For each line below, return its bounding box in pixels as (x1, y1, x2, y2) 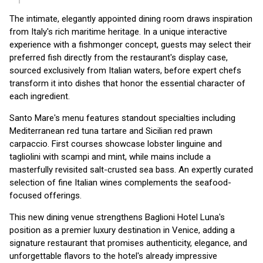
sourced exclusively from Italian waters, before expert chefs (9, 65, 241, 76)
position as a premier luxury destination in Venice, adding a (9, 225, 235, 235)
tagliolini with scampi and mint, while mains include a (9, 151, 211, 162)
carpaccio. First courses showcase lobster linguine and (9, 139, 222, 149)
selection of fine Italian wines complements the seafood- (9, 177, 231, 188)
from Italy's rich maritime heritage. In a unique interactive (9, 26, 227, 37)
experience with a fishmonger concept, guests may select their (9, 39, 251, 50)
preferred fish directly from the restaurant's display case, (9, 52, 228, 63)
